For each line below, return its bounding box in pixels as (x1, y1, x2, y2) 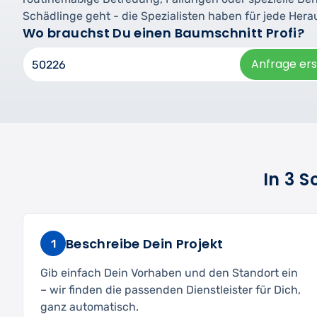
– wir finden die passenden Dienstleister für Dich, (40, 283, 301, 297)
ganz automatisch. (40, 300, 139, 314)
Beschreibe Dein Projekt (66, 234, 224, 253)
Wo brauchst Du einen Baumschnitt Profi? (23, 24, 305, 42)
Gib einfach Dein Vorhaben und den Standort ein (40, 266, 298, 280)
